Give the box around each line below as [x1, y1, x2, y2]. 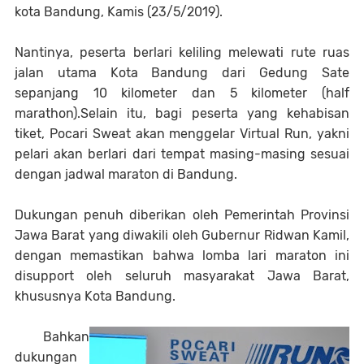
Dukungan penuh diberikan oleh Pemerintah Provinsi [15, 207, 349, 223]
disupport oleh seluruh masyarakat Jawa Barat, [15, 268, 349, 284]
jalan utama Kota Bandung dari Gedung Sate [15, 65, 349, 80]
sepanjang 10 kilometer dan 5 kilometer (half [15, 85, 349, 101]
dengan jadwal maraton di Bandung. [15, 167, 237, 182]
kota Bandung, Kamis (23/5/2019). [15, 4, 223, 19]
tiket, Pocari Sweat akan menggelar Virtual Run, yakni [15, 126, 349, 141]
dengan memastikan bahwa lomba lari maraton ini [15, 248, 349, 263]
